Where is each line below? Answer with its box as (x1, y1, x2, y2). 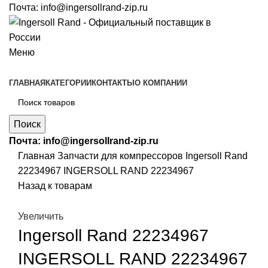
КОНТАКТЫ (92, 78, 135, 87)
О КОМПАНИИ (135, 78, 187, 87)
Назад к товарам (18, 181, 92, 191)
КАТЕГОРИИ (45, 78, 92, 87)
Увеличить (18, 211, 63, 222)
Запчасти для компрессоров (57, 151, 185, 161)
